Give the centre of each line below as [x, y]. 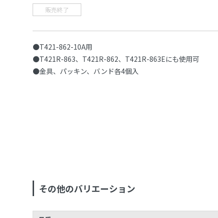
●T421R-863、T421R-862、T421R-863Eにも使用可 [116, 59]
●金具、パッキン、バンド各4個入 [86, 71]
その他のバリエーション [87, 189]
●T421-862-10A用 [63, 47]
